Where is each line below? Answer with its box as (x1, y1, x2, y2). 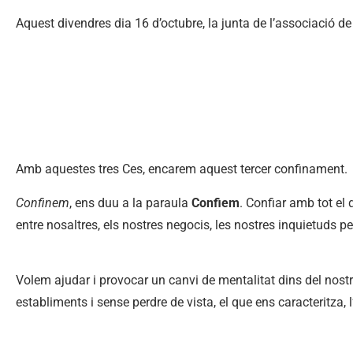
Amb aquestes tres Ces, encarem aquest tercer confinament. (16, 162, 347, 177)
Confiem (191, 195, 240, 210)
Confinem (16, 195, 69, 210)
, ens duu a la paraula (69, 195, 191, 210)
